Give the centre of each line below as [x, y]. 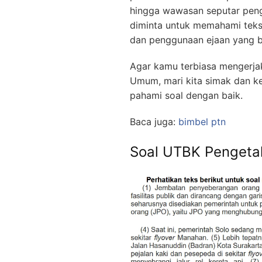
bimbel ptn [202, 121]
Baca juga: [154, 121]
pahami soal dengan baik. [186, 95]
